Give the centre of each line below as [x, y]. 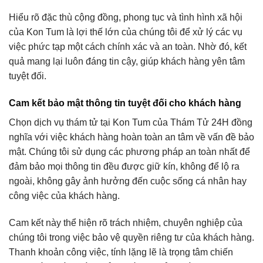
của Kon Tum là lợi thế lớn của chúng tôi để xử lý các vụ [126, 32]
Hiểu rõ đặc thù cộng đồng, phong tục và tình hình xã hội [126, 18]
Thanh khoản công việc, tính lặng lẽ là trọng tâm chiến [121, 252]
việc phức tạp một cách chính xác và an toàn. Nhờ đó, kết [128, 47]
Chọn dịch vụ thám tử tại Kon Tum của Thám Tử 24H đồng [131, 122]
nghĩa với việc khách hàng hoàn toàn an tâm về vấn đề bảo [131, 137]
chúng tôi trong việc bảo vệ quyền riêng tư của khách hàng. [131, 237]
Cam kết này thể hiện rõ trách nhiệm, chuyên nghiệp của [126, 222]
